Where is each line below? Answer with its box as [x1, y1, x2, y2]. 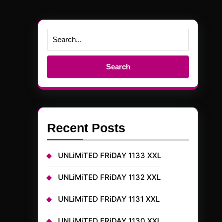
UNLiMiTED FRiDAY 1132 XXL [58, 172, 161, 182]
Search [47, 51, 71, 59]
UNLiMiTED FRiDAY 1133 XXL [58, 151, 161, 160]
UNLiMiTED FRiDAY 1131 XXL [58, 194, 160, 204]
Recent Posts [47, 121, 125, 135]
